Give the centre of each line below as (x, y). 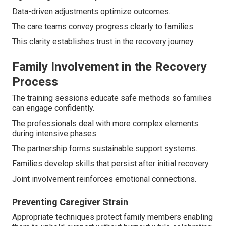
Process (35, 82)
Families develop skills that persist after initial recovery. (111, 164)
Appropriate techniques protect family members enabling (112, 217)
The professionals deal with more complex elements (105, 124)
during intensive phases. (55, 134)
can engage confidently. (53, 108)
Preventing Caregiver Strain (70, 202)
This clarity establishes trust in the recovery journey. (103, 42)
